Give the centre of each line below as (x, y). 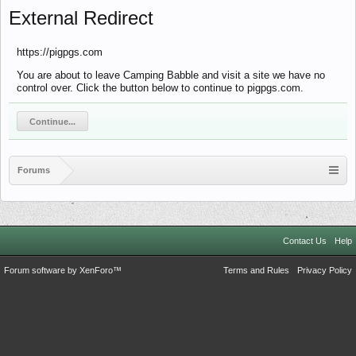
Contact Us (305, 241)
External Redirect (81, 18)
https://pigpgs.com (60, 52)
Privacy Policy (325, 270)
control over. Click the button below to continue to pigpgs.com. (160, 88)
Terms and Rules (256, 270)
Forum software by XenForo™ (63, 270)
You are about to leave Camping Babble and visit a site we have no (171, 75)
